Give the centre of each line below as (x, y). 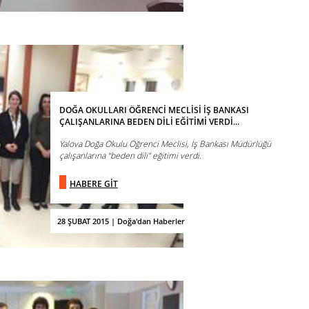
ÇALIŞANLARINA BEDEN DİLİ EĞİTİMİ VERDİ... (149, 121)
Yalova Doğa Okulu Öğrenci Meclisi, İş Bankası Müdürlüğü (165, 143)
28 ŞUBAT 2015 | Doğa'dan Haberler (121, 221)
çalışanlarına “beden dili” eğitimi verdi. (130, 155)
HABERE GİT (93, 183)
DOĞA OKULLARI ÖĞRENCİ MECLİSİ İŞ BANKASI (154, 110)
